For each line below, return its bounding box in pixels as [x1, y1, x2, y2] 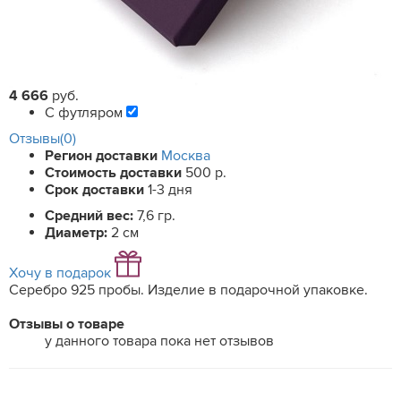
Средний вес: [45, 207, 137, 225]
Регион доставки [45, 147, 158, 165]
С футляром [45, 104, 126, 122]
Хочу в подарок [9, 264, 111, 282]
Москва [161, 147, 210, 165]
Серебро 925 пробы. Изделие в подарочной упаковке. [9, 281, 368, 299]
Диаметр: [45, 224, 111, 242]
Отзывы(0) [9, 130, 76, 148]
